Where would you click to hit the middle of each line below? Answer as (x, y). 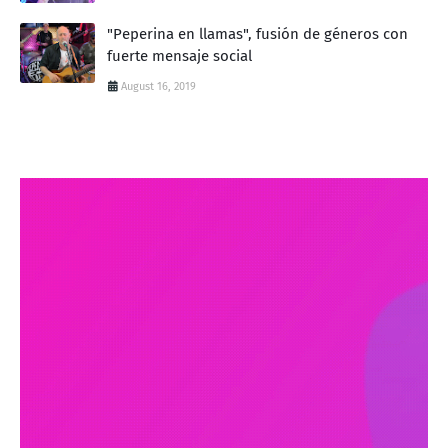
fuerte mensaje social (179, 55)
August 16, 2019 (158, 86)
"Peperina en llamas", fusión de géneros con (257, 33)
